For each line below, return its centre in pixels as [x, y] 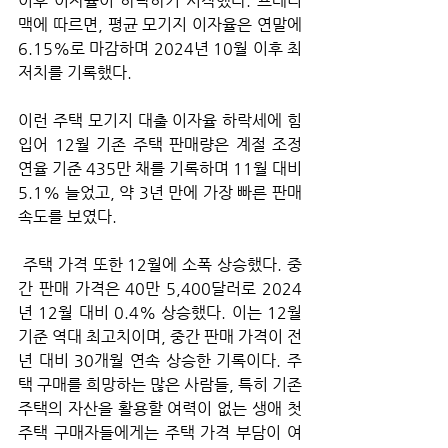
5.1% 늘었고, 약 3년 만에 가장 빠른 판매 [160, 193]
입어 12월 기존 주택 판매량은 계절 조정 [160, 145]
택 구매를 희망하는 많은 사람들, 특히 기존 [160, 385]
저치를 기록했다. [77, 73]
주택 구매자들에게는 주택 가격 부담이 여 [160, 433]
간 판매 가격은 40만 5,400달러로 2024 [160, 289]
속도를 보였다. [67, 217]
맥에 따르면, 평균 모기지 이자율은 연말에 [160, 25]
